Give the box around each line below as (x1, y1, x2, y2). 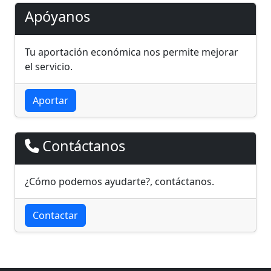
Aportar (33, 94, 68, 107)
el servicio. (25, 60, 73, 73)
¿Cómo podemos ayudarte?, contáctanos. (25, 175, 214, 188)
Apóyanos (25, 7, 90, 26)
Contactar (33, 209, 78, 222)
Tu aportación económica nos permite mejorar (25, 45, 238, 59)
